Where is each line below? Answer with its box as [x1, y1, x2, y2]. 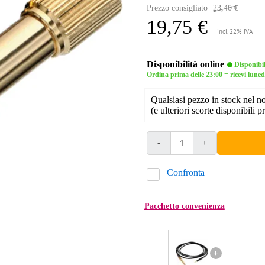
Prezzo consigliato [146, 4, 208, 13]
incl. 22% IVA [216, 28, 253, 37]
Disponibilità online [146, 59, 224, 70]
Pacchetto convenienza [144, 202, 225, 211]
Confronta [166, 167, 205, 178]
